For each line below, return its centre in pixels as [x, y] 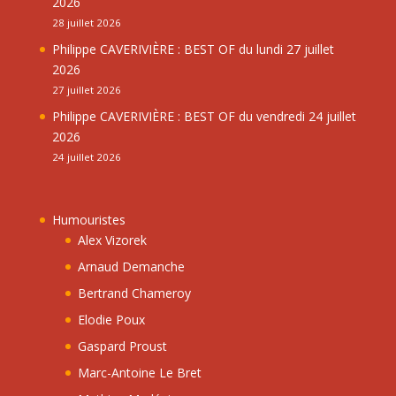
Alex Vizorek [112, 240]
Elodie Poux [111, 320]
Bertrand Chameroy [134, 293]
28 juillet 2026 [86, 22]
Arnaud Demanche [131, 267]
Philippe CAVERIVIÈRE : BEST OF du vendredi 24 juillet [204, 116]
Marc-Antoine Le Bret [139, 373]
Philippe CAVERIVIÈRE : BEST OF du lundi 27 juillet [193, 49]
